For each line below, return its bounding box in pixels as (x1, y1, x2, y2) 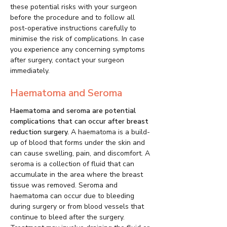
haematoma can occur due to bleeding (10, 191, 134, 201)
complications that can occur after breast (10, 117, 148, 127)
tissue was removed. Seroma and (10, 180, 118, 191)
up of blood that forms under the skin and (10, 138, 145, 148)
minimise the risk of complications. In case (10, 34, 144, 44)
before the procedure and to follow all (10, 13, 135, 23)
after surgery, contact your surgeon (10, 55, 124, 65)
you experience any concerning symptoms (10, 45, 145, 55)
